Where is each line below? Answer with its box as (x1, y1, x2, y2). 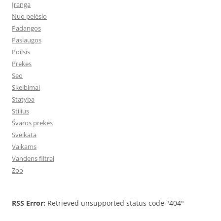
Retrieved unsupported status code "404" (45, 198, 184, 208)
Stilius (12, 107, 29, 115)
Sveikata (12, 130, 37, 139)
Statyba (12, 95, 35, 104)
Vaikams (12, 142, 37, 151)
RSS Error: (12, 198, 45, 208)
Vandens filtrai (12, 154, 54, 163)
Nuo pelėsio (12, 12, 47, 21)
